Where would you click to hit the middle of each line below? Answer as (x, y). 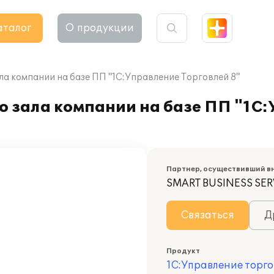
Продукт (183, 251)
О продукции (100, 28)
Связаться (208, 215)
